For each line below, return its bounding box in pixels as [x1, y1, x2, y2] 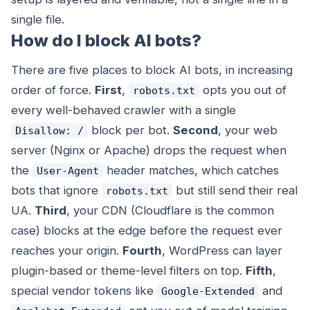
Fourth [122, 244, 162, 258]
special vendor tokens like [11, 284, 157, 298]
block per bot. [87, 123, 173, 138]
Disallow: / [15, 125, 84, 137]
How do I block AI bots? [11, 30, 201, 51]
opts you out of [199, 83, 286, 98]
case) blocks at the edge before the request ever [11, 224, 282, 238]
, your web [217, 123, 277, 138]
